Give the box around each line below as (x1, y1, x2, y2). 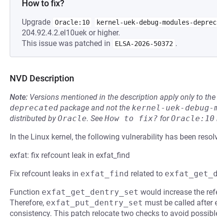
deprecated (10, 103, 58, 112)
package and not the (58, 103, 132, 112)
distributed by (10, 114, 58, 123)
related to (129, 169, 165, 178)
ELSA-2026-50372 (115, 40, 173, 47)
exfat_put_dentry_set (46, 198, 143, 207)
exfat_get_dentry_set (42, 187, 139, 197)
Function (10, 187, 42, 197)
